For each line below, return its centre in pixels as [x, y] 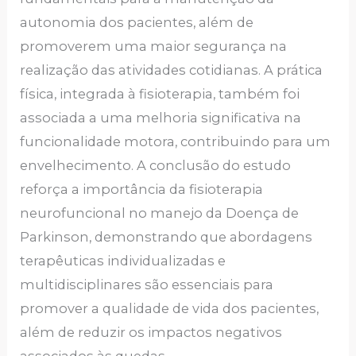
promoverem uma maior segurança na [154, 46]
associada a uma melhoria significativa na [161, 118]
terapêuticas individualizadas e [123, 261]
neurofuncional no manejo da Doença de [160, 213]
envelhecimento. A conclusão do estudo [156, 166]
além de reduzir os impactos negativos [151, 333]
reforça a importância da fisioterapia [142, 190]
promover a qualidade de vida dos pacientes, [170, 309]
